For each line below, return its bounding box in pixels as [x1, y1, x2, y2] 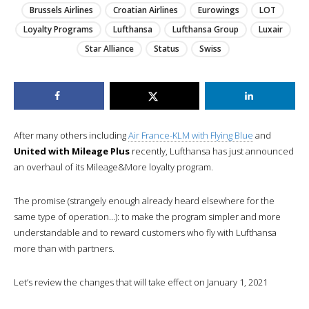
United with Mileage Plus [14, 144, 130, 157]
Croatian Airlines [113, 4, 178, 17]
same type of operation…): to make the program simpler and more [14, 210, 281, 223]
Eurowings [198, 4, 239, 17]
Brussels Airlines [30, 4, 93, 17]
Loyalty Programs [23, 23, 93, 36]
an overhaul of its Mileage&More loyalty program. [14, 160, 213, 173]
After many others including [14, 128, 128, 141]
